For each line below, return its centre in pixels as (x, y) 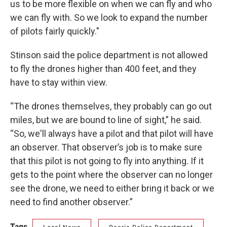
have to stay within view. (59, 83)
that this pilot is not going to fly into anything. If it (107, 161)
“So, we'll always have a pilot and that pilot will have (112, 134)
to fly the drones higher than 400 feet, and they (103, 69)
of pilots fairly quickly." (55, 31)
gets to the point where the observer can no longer (111, 175)
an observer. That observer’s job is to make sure (106, 147)
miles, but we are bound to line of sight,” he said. (106, 120)
